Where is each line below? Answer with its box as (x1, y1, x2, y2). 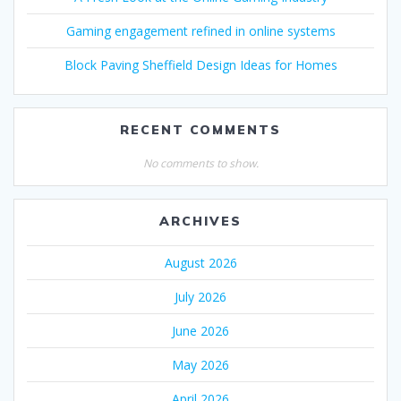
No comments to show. (142, 155, 259, 171)
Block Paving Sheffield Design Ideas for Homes (64, 55, 337, 73)
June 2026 (172, 321, 229, 339)
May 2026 (172, 355, 229, 373)
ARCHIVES (159, 212, 242, 229)
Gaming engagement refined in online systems (65, 21, 336, 39)
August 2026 (164, 253, 237, 271)
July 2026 (175, 287, 226, 305)
